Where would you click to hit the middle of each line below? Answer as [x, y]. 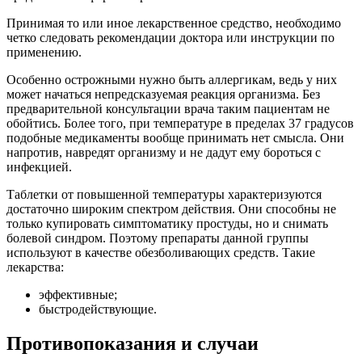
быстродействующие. [98, 309]
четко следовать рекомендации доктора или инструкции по [170, 38]
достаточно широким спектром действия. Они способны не [171, 209]
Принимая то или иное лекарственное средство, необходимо [174, 23]
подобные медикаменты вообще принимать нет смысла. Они [175, 138]
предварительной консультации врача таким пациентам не [168, 109]
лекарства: [35, 267]
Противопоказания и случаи [133, 343]
